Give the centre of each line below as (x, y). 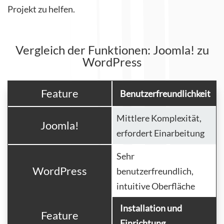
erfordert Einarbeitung (160, 133)
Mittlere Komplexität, (159, 118)
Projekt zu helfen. (41, 9)
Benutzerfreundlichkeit (165, 94)
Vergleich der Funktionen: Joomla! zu (112, 50)
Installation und (151, 208)
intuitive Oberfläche (156, 186)
